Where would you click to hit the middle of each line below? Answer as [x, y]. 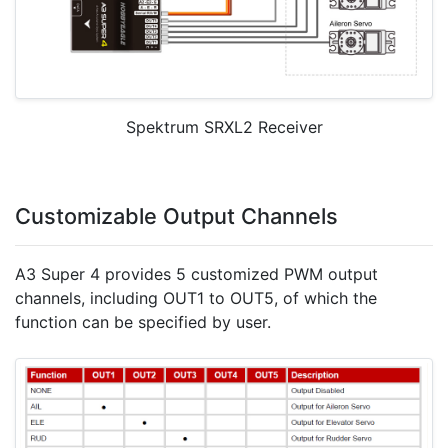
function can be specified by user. [143, 321]
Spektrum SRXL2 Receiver [224, 126]
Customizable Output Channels [176, 215]
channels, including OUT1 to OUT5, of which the [196, 297]
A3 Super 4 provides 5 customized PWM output [196, 273]
